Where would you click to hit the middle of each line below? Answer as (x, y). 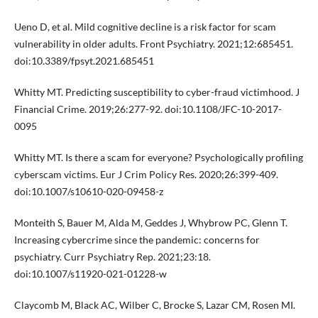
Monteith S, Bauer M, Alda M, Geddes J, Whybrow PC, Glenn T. (150, 222)
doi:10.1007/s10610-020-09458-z (88, 191)
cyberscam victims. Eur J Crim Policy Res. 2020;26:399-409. (146, 174)
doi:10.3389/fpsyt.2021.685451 (84, 60)
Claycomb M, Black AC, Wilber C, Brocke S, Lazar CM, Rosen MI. (154, 305)
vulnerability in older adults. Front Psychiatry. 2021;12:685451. (153, 43)
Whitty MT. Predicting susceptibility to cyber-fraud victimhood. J (157, 92)
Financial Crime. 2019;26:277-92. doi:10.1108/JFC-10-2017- (148, 109)
